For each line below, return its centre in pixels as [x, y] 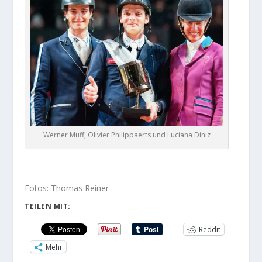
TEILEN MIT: [48, 206]
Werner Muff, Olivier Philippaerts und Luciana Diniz [127, 135]
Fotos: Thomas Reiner [67, 188]
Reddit [210, 229]
